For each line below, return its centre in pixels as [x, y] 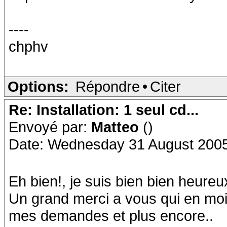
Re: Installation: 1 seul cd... [104, 110]
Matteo [117, 127]
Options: [38, 86]
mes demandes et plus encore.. [111, 216]
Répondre [108, 86]
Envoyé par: [50, 127]
